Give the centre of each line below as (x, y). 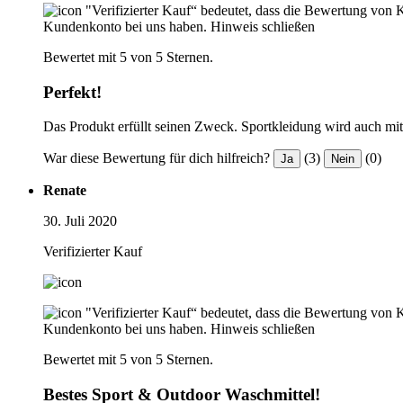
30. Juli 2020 (80, 221)
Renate (65, 191)
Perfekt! (72, 92)
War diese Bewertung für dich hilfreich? (157, 158)
